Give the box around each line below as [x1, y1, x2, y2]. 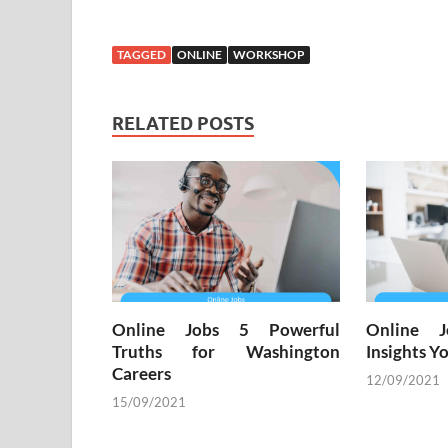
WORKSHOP [233, 47, 305, 63]
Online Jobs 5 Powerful [112, 318, 340, 340]
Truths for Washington [112, 340, 340, 362]
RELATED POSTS [112, 113, 254, 135]
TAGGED [117, 47, 166, 63]
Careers [112, 362, 171, 384]
